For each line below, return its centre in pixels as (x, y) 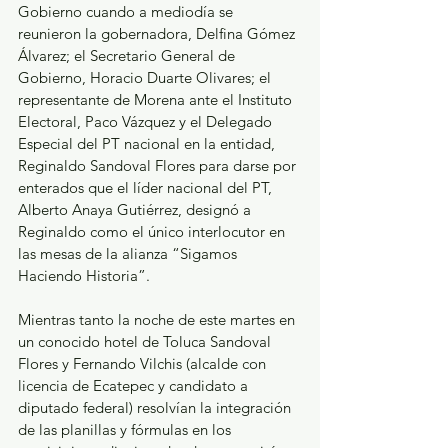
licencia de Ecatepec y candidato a (135, 385)
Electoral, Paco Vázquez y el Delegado (147, 121)
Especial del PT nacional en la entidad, (148, 143)
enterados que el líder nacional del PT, (147, 187)
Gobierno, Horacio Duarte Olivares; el (146, 77)
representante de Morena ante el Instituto (157, 99)
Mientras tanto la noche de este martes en (158, 319)
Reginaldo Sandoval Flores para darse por (159, 165)
